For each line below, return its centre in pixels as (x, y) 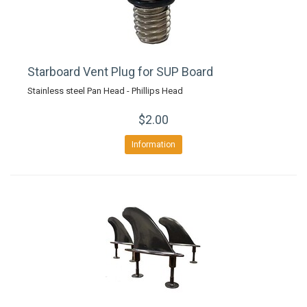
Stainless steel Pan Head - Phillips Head (105, 91)
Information (153, 145)
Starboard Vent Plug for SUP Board (120, 72)
